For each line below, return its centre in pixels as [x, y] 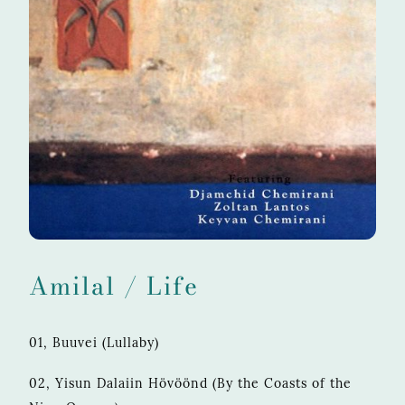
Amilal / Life [114, 286]
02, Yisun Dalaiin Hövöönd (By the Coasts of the [190, 383]
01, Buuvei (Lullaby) [94, 342]
